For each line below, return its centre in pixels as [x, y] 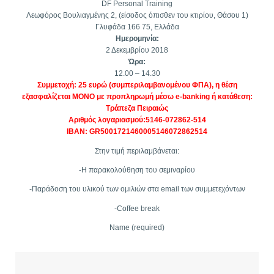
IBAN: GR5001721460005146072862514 [137, 132]
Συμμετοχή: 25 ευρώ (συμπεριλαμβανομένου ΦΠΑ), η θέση [137, 85]
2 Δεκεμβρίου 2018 [137, 50]
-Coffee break [137, 208]
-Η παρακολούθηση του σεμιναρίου [137, 170]
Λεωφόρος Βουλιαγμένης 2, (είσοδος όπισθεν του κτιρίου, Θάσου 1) [137, 16]
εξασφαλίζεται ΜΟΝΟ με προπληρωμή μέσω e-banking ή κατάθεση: [137, 97]
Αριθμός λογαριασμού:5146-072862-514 [137, 120]
